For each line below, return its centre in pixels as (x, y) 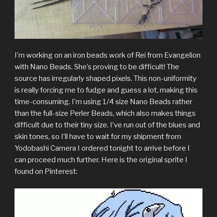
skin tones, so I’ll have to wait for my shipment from (98, 137)
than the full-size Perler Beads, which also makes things (105, 114)
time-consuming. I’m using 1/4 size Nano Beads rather (103, 102)
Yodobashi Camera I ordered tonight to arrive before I (102, 148)
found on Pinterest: (46, 172)
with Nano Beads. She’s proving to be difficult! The (97, 67)
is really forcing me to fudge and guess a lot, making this (106, 90)
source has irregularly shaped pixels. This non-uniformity (106, 79)
